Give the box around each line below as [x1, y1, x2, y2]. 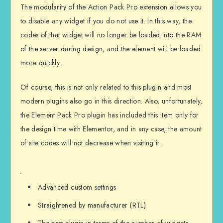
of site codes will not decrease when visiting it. [20, 137, 161, 148]
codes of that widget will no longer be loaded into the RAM [20, 30, 202, 40]
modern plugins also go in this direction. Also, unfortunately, [20, 96, 203, 106]
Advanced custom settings [38, 182, 116, 193]
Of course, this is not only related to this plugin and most [20, 82, 192, 92]
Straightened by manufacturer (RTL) [38, 200, 146, 211]
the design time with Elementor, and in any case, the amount [20, 123, 202, 134]
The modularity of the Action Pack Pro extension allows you [20, 2, 202, 12]
